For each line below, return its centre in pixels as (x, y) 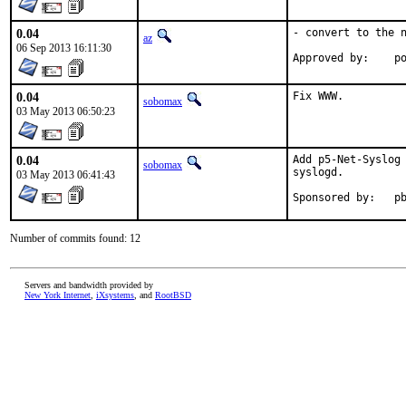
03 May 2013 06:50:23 (66, 111)
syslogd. (318, 172)
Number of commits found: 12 (75, 238)
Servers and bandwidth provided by (89, 285)
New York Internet (58, 295)
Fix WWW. (318, 96)
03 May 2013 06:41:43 (66, 175)
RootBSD (173, 295)
